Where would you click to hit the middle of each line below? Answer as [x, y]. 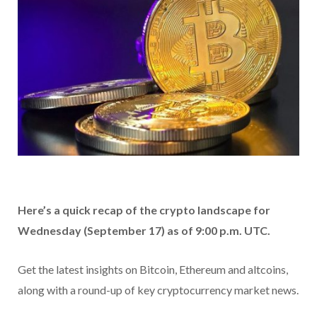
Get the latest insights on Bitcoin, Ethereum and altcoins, [153, 270]
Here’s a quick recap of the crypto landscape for [144, 210]
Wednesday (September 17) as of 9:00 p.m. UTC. [144, 231]
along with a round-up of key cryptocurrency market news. [158, 290]
